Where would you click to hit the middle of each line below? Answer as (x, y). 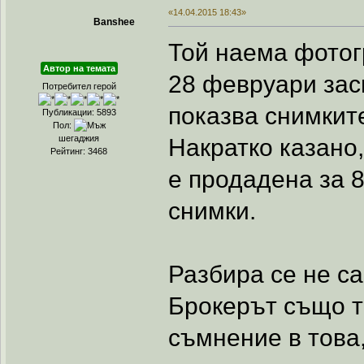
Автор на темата (79, 68)
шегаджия (79, 138)
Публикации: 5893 (79, 112)
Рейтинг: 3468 (79, 151)
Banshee (114, 22)
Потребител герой (79, 86)
